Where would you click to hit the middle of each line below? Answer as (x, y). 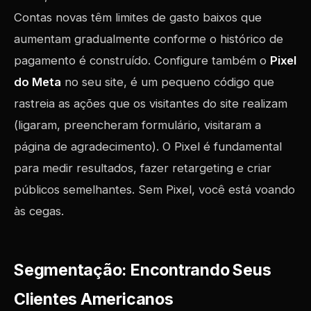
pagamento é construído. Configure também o (142, 60)
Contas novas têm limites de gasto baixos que (138, 17)
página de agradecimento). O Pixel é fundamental (148, 146)
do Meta (37, 82)
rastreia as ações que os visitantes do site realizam (151, 103)
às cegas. (39, 211)
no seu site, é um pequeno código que (168, 82)
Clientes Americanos (94, 299)
